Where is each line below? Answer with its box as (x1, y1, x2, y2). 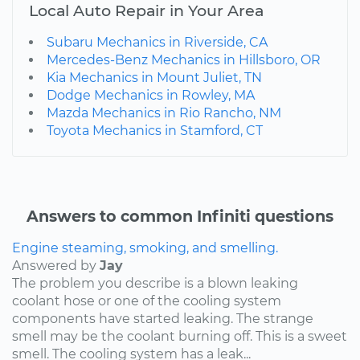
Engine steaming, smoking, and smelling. (12, 239, 278, 256)
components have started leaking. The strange (12, 310, 313, 326)
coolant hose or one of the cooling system (12, 292, 281, 309)
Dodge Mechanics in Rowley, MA (47, 87, 255, 103)
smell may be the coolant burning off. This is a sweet (12, 328, 347, 344)
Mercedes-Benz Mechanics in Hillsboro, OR (47, 51, 321, 67)
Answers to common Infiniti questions (27, 206, 333, 226)
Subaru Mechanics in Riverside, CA (47, 34, 268, 50)
